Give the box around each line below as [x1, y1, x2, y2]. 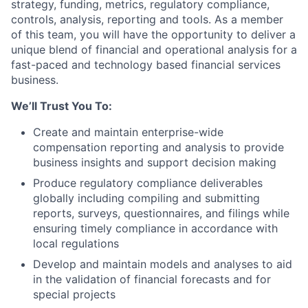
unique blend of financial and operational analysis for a [11, 43, 297, 56]
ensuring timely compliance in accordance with [33, 221, 278, 235]
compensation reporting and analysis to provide [33, 140, 284, 154]
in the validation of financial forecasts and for [33, 272, 271, 286]
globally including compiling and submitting [33, 191, 260, 205]
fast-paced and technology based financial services [11, 58, 280, 71]
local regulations [33, 236, 119, 250]
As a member [214, 12, 283, 26]
